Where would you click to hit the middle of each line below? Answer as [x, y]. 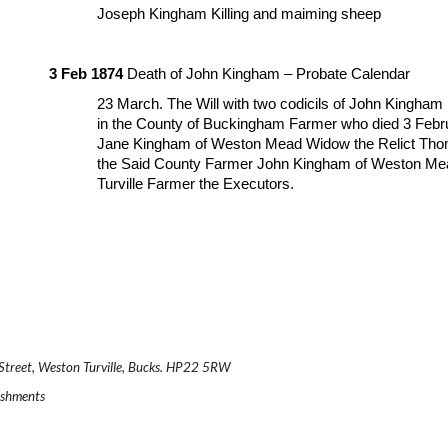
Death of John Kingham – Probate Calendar [267, 73]
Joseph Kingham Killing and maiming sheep [239, 13]
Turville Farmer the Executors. [196, 184]
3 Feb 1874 [86, 73]
